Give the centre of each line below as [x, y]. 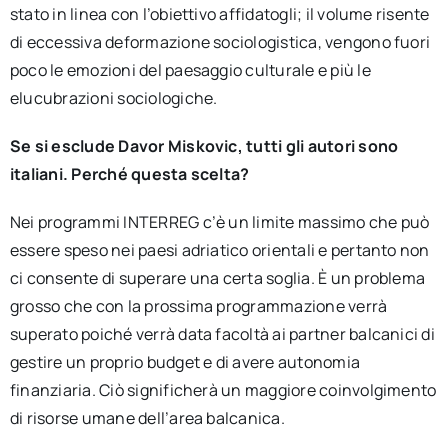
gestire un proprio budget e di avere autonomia [185, 362]
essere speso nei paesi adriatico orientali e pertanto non [219, 250]
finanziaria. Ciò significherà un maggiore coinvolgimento [223, 390]
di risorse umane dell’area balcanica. [147, 418]
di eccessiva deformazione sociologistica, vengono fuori [220, 42]
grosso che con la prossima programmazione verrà [198, 306]
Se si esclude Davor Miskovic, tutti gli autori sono [204, 146]
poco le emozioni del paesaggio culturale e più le [190, 70]
